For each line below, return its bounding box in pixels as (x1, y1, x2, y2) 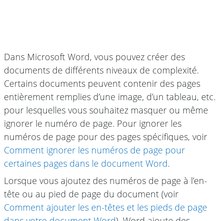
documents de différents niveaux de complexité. (4, 64, 199, 76)
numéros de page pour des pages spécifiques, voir (4, 131, 207, 143)
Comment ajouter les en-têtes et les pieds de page (4, 201, 207, 214)
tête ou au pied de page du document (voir (4, 188, 179, 200)
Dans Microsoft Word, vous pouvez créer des (4, 51, 185, 63)
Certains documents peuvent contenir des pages (4, 77, 200, 90)
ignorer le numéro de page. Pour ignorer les (4, 117, 182, 130)
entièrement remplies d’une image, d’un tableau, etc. (4, 91, 216, 103)
